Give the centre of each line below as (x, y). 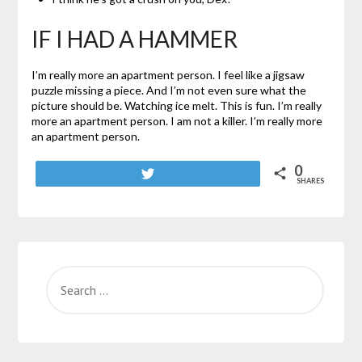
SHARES (311, 181)
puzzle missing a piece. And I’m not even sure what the (168, 90)
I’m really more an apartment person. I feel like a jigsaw (168, 75)
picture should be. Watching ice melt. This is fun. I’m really (176, 106)
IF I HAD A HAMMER (134, 39)
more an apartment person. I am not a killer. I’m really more (177, 121)
